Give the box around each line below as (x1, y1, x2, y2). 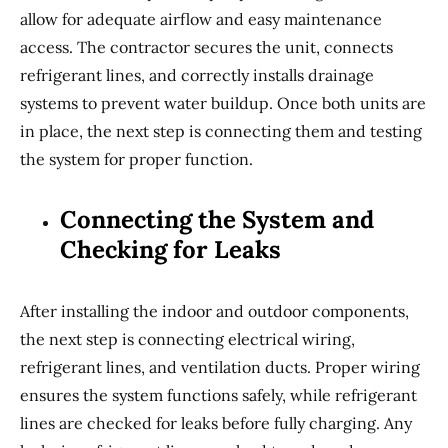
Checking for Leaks (60, 234, 281, 265)
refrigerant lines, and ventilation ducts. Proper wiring (20, 357, 420, 377)
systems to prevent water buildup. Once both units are (20, 93, 426, 113)
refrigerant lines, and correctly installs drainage (20, 65, 374, 85)
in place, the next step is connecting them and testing (20, 121, 422, 141)
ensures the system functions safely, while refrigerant (20, 385, 417, 405)
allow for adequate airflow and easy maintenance (20, 9, 382, 29)
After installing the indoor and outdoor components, (20, 301, 409, 321)
